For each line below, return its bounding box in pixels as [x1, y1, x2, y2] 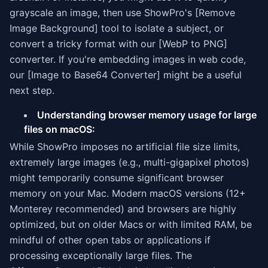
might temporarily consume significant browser [10, 172, 224, 184]
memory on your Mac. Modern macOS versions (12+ [10, 187, 246, 199]
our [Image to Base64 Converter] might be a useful [10, 69, 242, 81]
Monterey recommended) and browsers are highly [10, 203, 236, 215]
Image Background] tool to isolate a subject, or [10, 22, 224, 34]
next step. [10, 84, 54, 96]
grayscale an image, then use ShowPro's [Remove [10, 7, 235, 19]
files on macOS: [24, 123, 95, 135]
